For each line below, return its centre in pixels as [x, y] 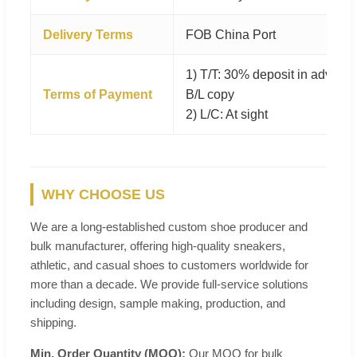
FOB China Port [231, 34]
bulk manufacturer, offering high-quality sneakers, [158, 245]
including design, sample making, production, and [158, 303]
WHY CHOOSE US [103, 194]
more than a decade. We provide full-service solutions [169, 284]
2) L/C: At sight [227, 114]
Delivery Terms [88, 34]
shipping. [53, 322]
